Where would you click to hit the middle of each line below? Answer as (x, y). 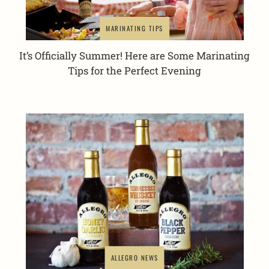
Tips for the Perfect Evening (134, 70)
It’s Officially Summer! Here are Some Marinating (134, 55)
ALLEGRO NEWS (134, 257)
